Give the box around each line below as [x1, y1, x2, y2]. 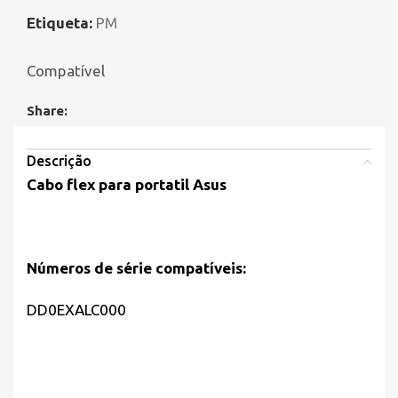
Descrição [27, 153, 92, 170]
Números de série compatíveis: [27, 259, 250, 277]
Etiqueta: [27, 14, 92, 32]
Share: [27, 103, 68, 119]
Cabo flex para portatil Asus [27, 176, 227, 194]
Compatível [27, 62, 105, 80]
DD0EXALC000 [27, 301, 126, 319]
